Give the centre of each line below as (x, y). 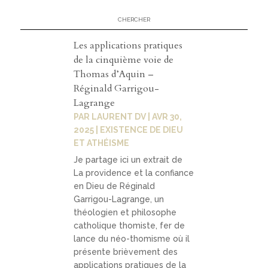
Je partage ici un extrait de (128, 160)
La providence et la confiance (134, 173)
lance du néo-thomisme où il (132, 239)
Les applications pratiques (128, 46)
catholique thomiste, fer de (130, 226)
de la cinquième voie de (124, 60)
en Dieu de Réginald (115, 186)
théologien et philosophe (125, 213)
